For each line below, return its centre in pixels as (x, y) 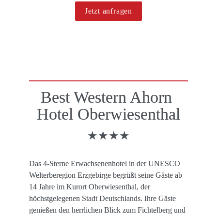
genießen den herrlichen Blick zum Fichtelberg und (107, 210)
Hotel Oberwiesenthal (108, 114)
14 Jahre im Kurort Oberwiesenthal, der (90, 187)
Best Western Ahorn (106, 97)
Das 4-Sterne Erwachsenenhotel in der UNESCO (105, 164)
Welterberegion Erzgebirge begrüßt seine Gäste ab (106, 175)
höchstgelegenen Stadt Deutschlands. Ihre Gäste (102, 199)
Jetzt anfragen (108, 11)
